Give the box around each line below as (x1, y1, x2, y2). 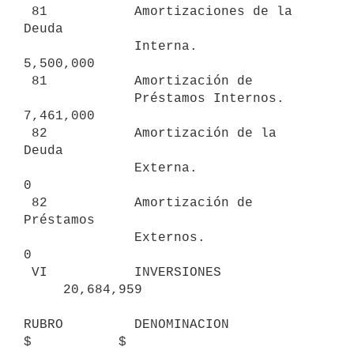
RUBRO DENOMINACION (24, 317, 229, 332)
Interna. (24, 39, 134, 54)
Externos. (24, 230, 134, 245)
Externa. (24, 160, 134, 175)
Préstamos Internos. (24, 91, 134, 106)
